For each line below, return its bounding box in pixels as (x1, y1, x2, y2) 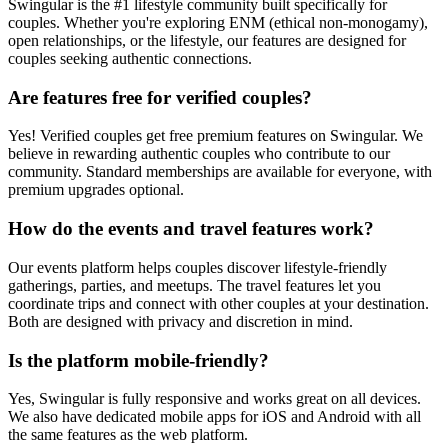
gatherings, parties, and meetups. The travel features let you (8, 276, 381, 294)
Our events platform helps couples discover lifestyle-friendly (8, 258, 387, 276)
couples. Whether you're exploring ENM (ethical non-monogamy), (8, 13, 428, 31)
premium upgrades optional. (8, 181, 184, 199)
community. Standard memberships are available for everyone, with (8, 163, 432, 181)
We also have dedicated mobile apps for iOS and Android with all (8, 408, 421, 426)
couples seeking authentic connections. (8, 49, 252, 67)
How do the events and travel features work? (8, 218, 374, 240)
